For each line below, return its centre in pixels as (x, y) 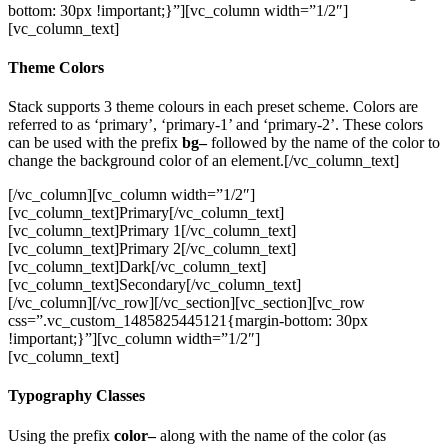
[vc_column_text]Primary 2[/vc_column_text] (152, 249)
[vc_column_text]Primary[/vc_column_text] (146, 213)
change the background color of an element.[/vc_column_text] (203, 161)
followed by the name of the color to (323, 143)
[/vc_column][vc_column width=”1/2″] (131, 195)
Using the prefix (61, 435)
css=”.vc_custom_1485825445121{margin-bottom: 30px (188, 321)
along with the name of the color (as (271, 435)
